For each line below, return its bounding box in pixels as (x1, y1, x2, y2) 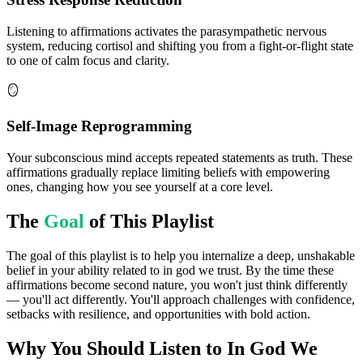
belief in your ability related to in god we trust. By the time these (6, 263, 334, 277)
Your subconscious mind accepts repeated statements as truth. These (6, 151, 352, 165)
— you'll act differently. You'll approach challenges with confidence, (6, 293, 355, 306)
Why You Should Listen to (6, 337, 227, 359)
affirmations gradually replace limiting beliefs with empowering (6, 165, 330, 180)
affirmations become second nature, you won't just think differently (6, 278, 348, 292)
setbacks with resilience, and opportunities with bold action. (6, 307, 310, 321)
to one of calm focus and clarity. (6, 53, 169, 67)
